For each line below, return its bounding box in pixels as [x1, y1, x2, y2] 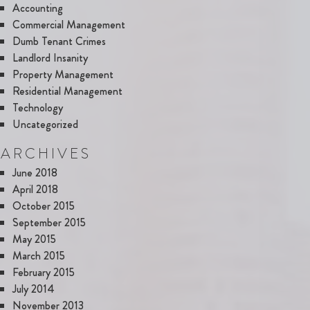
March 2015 [12, 247, 65, 264]
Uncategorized [12, 116, 78, 132]
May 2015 [12, 230, 56, 247]
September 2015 [12, 214, 86, 230]
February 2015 [12, 264, 75, 280]
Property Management [12, 66, 113, 82]
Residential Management [12, 82, 122, 99]
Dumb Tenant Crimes [12, 33, 106, 49]
